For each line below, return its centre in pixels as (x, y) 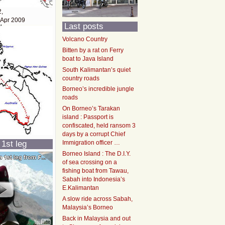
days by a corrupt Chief (94, 134)
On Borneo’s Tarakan (91, 109)
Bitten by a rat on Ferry (93, 50)
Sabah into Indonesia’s (94, 180)
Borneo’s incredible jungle (98, 89)
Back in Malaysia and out (97, 219)
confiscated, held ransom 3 (99, 126)
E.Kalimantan (81, 188)
